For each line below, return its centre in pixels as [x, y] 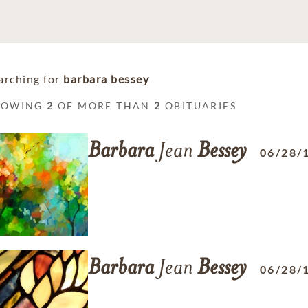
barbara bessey [106, 79]
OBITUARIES [199, 106]
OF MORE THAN [104, 106]
